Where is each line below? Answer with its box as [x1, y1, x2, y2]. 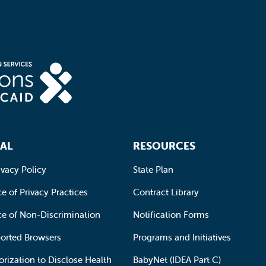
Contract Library [133, 186, 199, 198]
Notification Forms [133, 208, 209, 220]
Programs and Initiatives [133, 231, 231, 243]
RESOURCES [133, 138, 195, 153]
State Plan [133, 163, 173, 175]
